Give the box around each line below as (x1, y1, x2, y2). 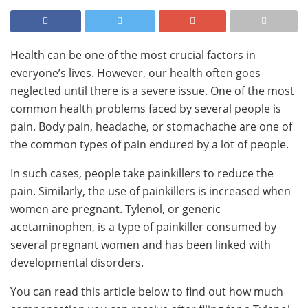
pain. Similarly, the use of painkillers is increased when (10, 183, 291, 199)
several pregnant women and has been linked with (10, 236, 271, 252)
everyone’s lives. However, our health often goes (10, 65, 261, 80)
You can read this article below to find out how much (10, 283, 283, 299)
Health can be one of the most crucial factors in (10, 47, 256, 63)
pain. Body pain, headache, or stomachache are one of (10, 118, 292, 134)
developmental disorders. (10, 254, 144, 270)
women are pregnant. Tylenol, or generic (10, 201, 221, 217)
